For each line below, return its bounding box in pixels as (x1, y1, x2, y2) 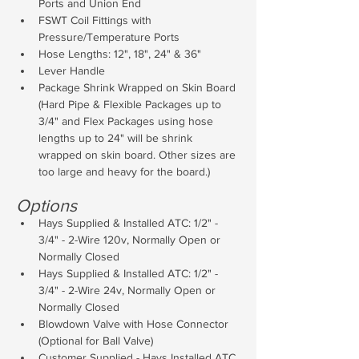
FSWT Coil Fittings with (38, 14, 155, 26)
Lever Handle (38, 64, 105, 77)
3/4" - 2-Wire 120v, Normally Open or (38, 233, 224, 246)
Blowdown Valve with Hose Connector (38, 317, 232, 330)
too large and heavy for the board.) (38, 165, 210, 178)
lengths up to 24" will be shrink (38, 131, 196, 144)
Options (16, 196, 77, 215)
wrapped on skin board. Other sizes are (38, 148, 239, 161)
